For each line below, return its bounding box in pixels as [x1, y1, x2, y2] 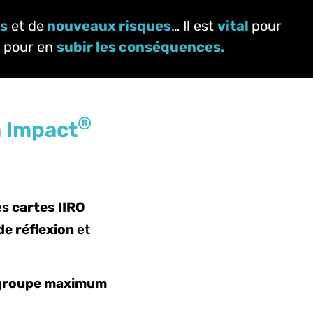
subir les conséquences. [57, 38, 225, 56]
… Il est [171, 17, 217, 35]
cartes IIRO [11, 198, 85, 215]
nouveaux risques [47, 17, 171, 35]
